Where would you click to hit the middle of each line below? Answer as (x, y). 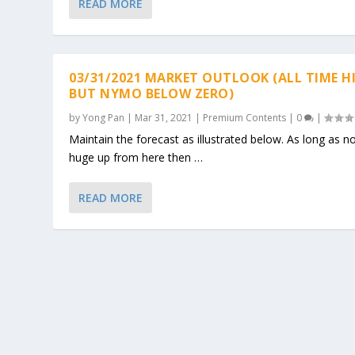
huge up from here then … (136, 157)
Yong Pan (104, 117)
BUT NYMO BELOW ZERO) (152, 93)
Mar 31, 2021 (164, 117)
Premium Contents (245, 117)
